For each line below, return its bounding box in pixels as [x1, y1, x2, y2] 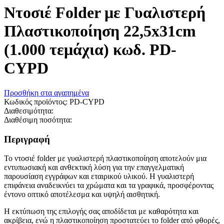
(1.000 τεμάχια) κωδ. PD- [4, 40, 176, 59]
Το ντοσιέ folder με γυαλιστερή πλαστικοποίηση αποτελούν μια [4, 154, 206, 163]
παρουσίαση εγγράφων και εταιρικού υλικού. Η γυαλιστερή [4, 172, 194, 181]
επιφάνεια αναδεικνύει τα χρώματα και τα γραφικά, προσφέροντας [4, 181, 213, 190]
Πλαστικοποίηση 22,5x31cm [4, 22, 196, 40]
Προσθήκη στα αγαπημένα [4, 88, 89, 97]
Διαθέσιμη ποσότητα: [4, 115, 74, 124]
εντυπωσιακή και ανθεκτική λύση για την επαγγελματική [4, 163, 184, 172]
